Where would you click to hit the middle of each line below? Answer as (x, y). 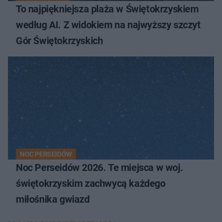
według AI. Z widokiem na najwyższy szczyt (108, 25)
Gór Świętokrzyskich (59, 40)
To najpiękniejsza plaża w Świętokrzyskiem (107, 9)
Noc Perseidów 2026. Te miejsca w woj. (100, 167)
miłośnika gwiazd (53, 199)
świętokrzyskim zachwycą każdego (91, 183)
